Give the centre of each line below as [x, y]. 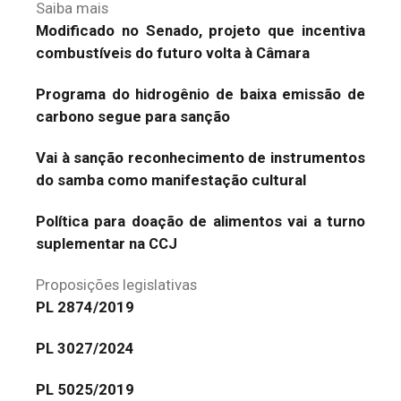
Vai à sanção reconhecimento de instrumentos [200, 158]
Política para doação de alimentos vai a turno [200, 221]
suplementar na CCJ [107, 243]
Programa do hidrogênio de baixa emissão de [200, 94]
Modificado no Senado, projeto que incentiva [200, 30]
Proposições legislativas [116, 285]
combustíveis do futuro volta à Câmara [173, 53]
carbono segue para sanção [133, 116]
